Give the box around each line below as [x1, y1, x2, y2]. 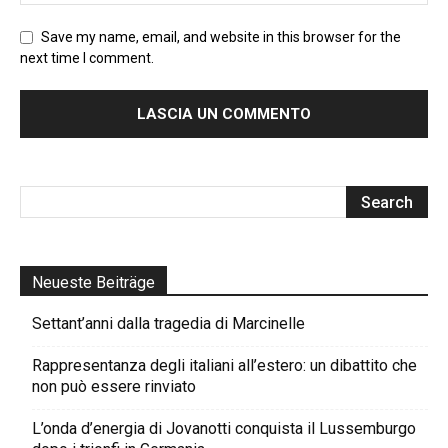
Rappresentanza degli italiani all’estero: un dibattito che [32, 356, 417, 376]
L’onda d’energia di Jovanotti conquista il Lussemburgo [32, 419, 416, 439]
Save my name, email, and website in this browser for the [41, 28, 401, 45]
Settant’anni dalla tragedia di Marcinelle [32, 314, 305, 334]
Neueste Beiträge [32, 273, 155, 293]
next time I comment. [20, 50, 154, 67]
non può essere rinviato [32, 377, 196, 397]
